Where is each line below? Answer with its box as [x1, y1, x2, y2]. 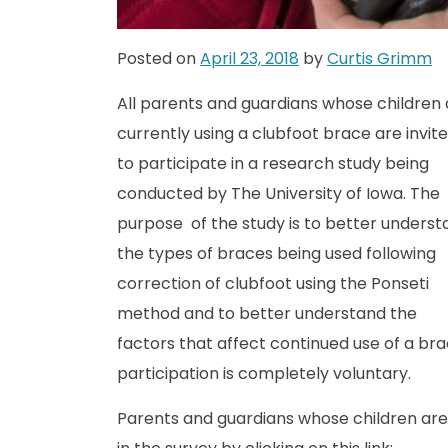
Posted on [117, 46, 200, 70]
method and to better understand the [117, 301, 417, 325]
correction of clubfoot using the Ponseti [117, 271, 429, 295]
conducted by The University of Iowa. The [117, 181, 440, 205]
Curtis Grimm [327, 46, 432, 70]
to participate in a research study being [117, 151, 429, 175]
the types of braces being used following [117, 241, 436, 265]
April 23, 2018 [200, 46, 299, 70]
